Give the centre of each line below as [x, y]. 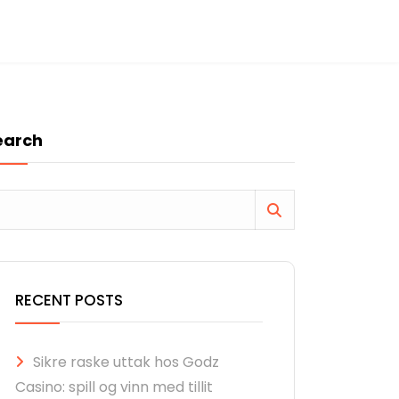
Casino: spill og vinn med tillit [114, 387]
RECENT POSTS [69, 300]
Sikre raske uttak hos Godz [126, 362]
